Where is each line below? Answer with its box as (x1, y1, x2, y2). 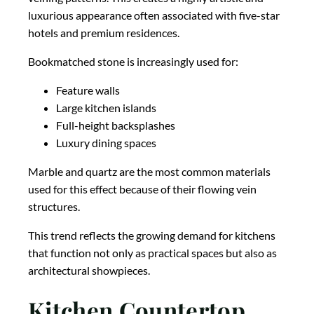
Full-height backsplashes (56, 118, 175, 132)
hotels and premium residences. (28, 25, 179, 39)
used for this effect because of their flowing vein (28, 182, 257, 196)
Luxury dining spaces (56, 135, 156, 149)
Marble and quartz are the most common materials (28, 164, 271, 178)
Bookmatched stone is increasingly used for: (28, 54, 238, 68)
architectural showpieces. (28, 263, 150, 277)
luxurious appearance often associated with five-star (28, 8, 280, 22)
